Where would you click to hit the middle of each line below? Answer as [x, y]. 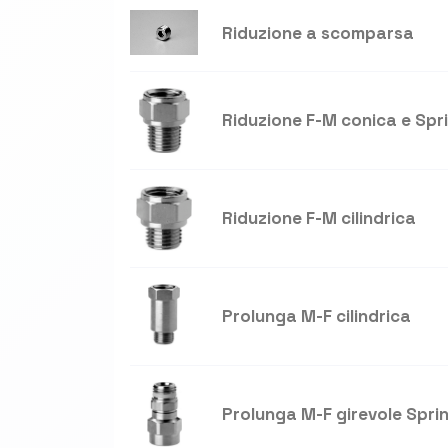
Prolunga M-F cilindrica [317, 316]
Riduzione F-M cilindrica [319, 218]
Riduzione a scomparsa [318, 32]
